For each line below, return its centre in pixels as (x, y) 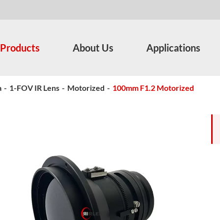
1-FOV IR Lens (34, 87)
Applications (173, 47)
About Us (93, 47)
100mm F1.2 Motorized (153, 87)
